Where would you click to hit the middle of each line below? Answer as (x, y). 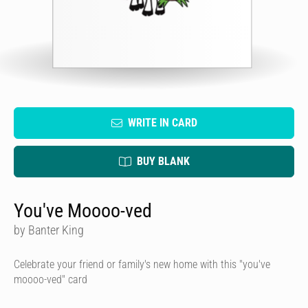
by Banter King (49, 230)
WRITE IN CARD (162, 123)
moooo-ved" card (51, 279)
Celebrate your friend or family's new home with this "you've (142, 264)
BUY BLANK (163, 161)
